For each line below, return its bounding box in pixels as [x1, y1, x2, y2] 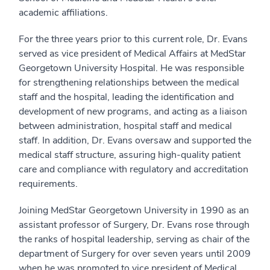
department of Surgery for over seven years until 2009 [19, 247, 251, 260]
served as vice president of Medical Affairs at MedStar [19, 47, 246, 60]
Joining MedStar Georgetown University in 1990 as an [19, 204, 249, 217]
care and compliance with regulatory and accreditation [19, 163, 248, 176]
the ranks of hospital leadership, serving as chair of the [19, 233, 250, 246]
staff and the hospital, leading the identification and [19, 90, 234, 104]
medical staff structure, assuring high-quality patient [19, 148, 240, 162]
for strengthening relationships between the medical [19, 76, 239, 89]
